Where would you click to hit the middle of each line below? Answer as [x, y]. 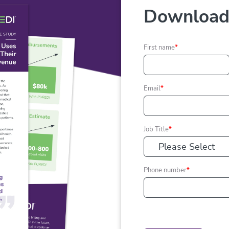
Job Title [156, 129]
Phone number [165, 170]
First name [159, 48]
